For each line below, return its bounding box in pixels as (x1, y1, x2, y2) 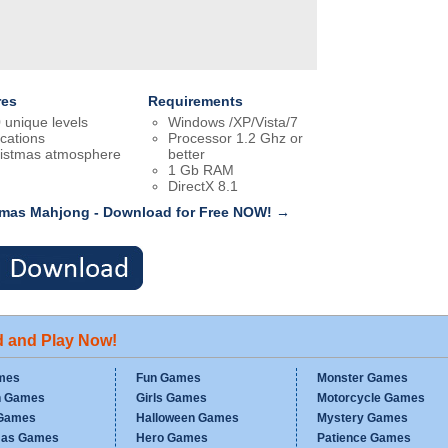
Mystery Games (317, 411, 408, 425)
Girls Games (136, 391, 207, 405)
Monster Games (317, 371, 408, 385)
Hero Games (136, 431, 208, 445)
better (167, 146, 205, 162)
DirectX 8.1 (167, 178, 238, 194)
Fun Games (136, 371, 201, 385)
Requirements (147, 93, 243, 109)
